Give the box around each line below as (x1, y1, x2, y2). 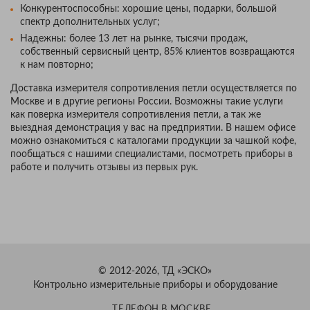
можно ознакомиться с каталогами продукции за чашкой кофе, (10, 136, 296, 146)
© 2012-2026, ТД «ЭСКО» (98, 266, 212, 276)
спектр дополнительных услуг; (20, 17, 160, 27)
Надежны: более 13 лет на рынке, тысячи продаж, (20, 34, 248, 44)
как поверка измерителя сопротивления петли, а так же (10, 110, 261, 120)
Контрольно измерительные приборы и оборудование (33, 280, 277, 290)
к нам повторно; (20, 60, 93, 70)
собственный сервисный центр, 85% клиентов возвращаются (20, 47, 295, 57)
